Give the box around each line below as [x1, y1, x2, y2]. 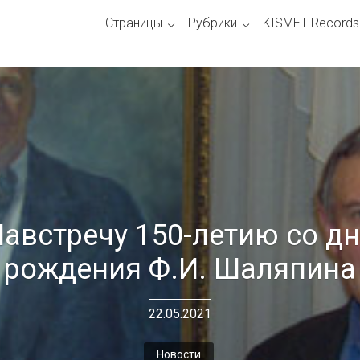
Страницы [104, 15, 162, 31]
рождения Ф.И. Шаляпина [4, 252, 356, 287]
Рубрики [187, 15, 237, 31]
